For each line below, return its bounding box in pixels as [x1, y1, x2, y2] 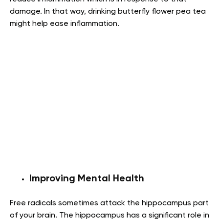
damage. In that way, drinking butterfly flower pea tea [10, 8, 206, 16]
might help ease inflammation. [10, 20, 119, 28]
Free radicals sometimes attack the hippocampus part [10, 199, 209, 207]
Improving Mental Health [29, 174, 144, 184]
